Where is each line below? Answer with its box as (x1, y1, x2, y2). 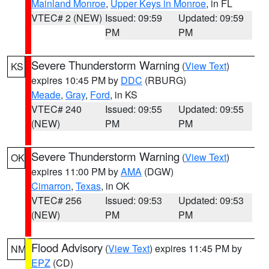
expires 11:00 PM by (31, 165, 121, 178)
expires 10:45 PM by (31, 73, 121, 87)
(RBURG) (142, 73, 186, 87)
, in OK (101, 179, 130, 193)
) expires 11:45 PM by (150, 241, 242, 255)
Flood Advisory (31, 240, 103, 255)
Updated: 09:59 (178, 11, 244, 25)
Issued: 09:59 (104, 11, 162, 25)
